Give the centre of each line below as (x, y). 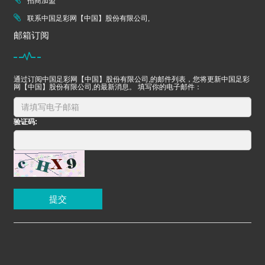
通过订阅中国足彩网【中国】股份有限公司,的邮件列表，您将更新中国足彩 (132, 80)
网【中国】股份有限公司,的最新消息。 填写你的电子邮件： (108, 87)
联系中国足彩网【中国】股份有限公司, (88, 19)
